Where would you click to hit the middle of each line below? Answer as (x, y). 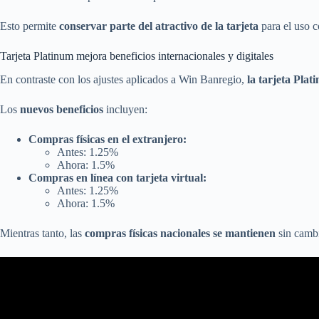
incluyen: (125, 109)
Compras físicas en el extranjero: (108, 139)
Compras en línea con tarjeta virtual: (117, 177)
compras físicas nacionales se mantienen (180, 233)
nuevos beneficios (62, 109)
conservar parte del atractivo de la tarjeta (159, 26)
